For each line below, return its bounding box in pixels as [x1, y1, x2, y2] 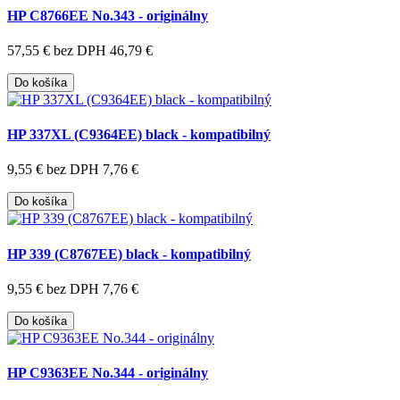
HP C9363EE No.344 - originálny [7, 365, 208, 381]
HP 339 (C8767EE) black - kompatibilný [7, 246, 251, 262]
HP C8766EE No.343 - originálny [7, 7, 208, 23]
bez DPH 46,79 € [54, 42, 153, 58]
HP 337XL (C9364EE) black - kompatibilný [7, 127, 271, 143]
